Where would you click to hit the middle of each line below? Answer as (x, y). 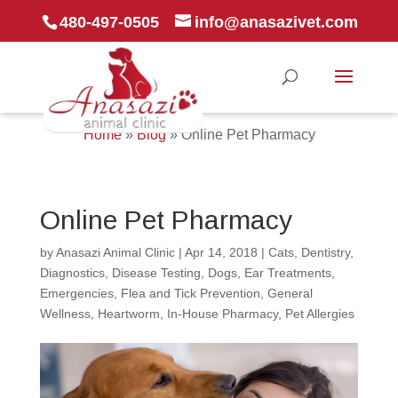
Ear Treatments (287, 273)
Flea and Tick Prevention (190, 293)
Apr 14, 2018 (221, 252)
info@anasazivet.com (277, 22)
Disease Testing (156, 273)
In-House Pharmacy (222, 314)
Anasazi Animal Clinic (115, 252)
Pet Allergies (319, 314)
